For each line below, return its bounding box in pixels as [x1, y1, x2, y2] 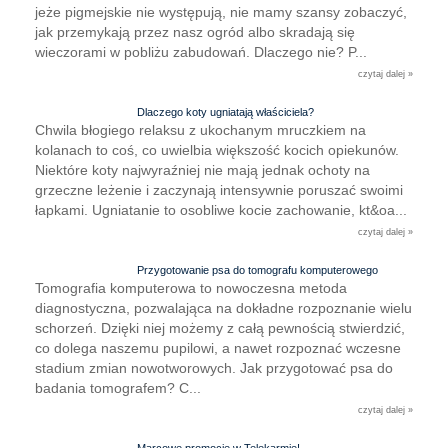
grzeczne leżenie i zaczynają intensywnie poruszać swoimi [35, 182, 403, 199]
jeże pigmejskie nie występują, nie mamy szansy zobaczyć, [35, 4, 407, 21]
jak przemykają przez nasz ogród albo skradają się [35, 24, 355, 41]
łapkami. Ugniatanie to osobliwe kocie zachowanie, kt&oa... [35, 202, 407, 219]
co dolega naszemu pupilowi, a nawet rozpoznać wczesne [35, 340, 401, 357]
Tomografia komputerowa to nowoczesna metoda [35, 280, 347, 297]
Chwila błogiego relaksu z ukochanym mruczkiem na [35, 122, 366, 139]
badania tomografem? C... [35, 380, 201, 397]
